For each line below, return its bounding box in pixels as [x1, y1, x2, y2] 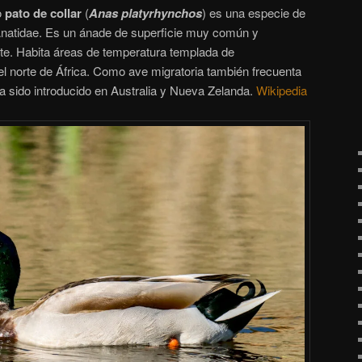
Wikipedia [256, 82, 307, 99]
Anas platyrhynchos [89, 4, 202, 23]
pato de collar [5, 4, 82, 23]
